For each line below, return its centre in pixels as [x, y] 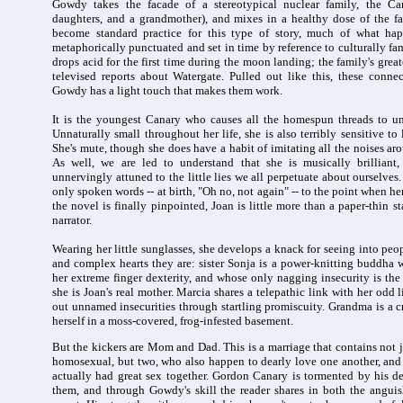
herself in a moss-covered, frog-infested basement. [173, 321]
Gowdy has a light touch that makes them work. [167, 90]
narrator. [72, 220]
